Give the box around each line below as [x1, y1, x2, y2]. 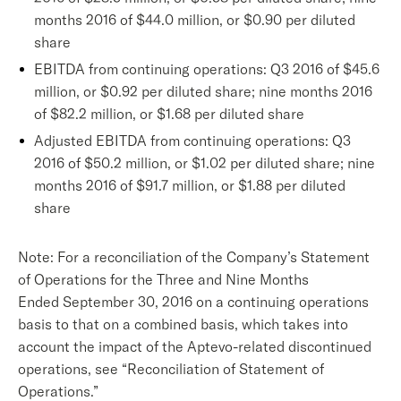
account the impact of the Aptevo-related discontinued [18, 337, 371, 355]
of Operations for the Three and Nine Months [18, 270, 309, 288]
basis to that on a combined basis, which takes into [18, 315, 348, 333]
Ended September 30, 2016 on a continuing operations [18, 293, 369, 311]
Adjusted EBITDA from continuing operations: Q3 [34, 132, 351, 149]
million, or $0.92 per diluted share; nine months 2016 [34, 82, 372, 100]
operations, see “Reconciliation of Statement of [18, 360, 324, 378]
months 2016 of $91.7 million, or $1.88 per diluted [34, 176, 346, 194]
